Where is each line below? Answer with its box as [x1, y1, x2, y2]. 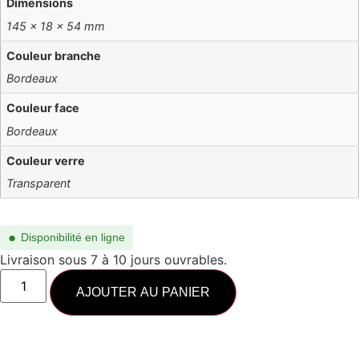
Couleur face [6, 101, 80, 115]
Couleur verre [6, 154, 86, 167]
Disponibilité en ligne [21, 231, 125, 244]
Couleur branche [6, 48, 102, 63]
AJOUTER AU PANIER [76, 285, 211, 300]
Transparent [6, 176, 71, 191]
